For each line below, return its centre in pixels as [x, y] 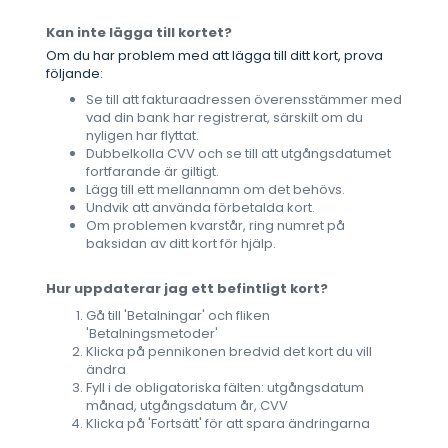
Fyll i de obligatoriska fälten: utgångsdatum [225, 388]
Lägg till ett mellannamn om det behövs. [215, 190]
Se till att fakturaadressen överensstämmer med [244, 100]
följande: [74, 74]
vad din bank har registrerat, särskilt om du [224, 118]
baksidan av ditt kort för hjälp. [181, 244]
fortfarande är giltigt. [152, 172]
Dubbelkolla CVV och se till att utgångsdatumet [238, 154]
